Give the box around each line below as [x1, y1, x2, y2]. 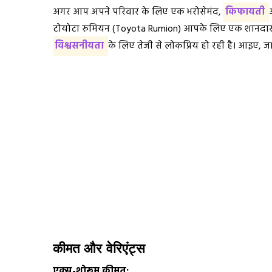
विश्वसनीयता [55, 38, 107, 55]
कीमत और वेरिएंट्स [53, 240, 145, 257]
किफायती [225, 4, 268, 21]
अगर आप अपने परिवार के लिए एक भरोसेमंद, [53, 4, 223, 21]
